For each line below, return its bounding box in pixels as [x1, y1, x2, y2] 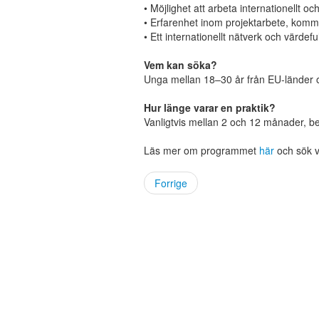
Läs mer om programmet [144, 142, 256, 157]
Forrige [155, 175, 187, 190]
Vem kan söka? [144, 57, 217, 72]
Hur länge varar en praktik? [144, 100, 276, 115]
